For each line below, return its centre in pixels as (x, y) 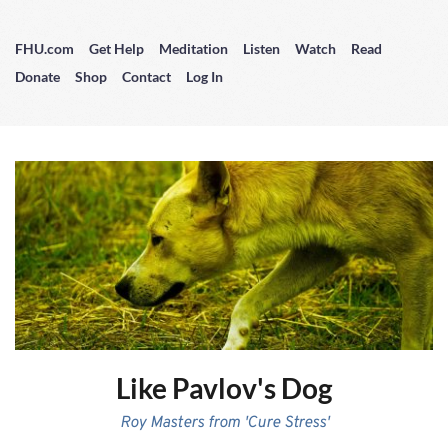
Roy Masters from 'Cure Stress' (224, 423)
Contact (146, 76)
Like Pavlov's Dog (224, 388)
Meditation (193, 48)
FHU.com (44, 48)
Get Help (116, 48)
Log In (204, 76)
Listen (261, 48)
